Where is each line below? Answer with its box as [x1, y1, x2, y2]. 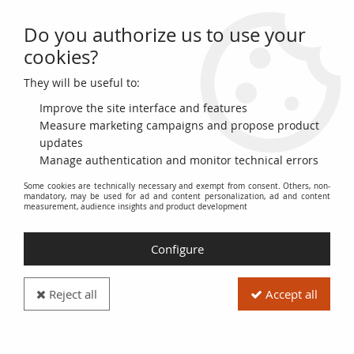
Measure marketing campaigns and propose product [40, 118, 319, 133]
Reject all [46, 286, 97, 302]
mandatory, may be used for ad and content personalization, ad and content [24, 191, 330, 201]
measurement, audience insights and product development [24, 201, 247, 212]
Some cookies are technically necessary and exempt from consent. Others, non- [24, 181, 330, 191]
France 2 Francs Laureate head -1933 [115, 79, 286, 92]
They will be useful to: [24, 75, 140, 90]
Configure [150, 241, 204, 257]
